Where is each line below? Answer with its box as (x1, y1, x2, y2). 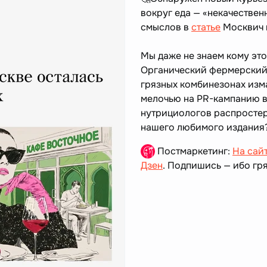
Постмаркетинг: (155, 145, 232, 158)
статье (191, 21, 221, 34)
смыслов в (141, 21, 191, 34)
